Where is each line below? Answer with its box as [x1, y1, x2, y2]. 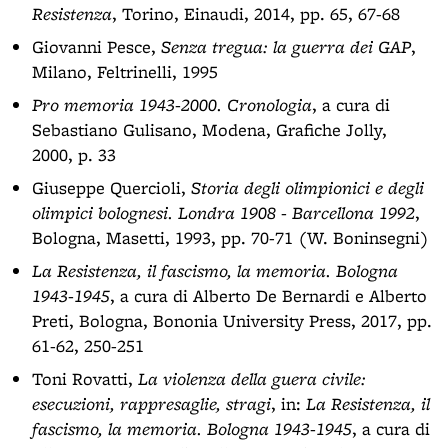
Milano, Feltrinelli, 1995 [32, 60, 218, 83]
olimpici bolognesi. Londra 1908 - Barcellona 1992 [32, 201, 415, 224]
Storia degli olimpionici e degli [191, 176, 424, 199]
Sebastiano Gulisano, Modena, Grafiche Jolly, [32, 118, 387, 141]
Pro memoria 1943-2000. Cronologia [32, 93, 312, 116]
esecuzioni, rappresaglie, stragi [32, 392, 271, 415]
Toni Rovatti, [32, 367, 138, 390]
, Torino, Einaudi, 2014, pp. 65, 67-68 [112, 2, 400, 25]
